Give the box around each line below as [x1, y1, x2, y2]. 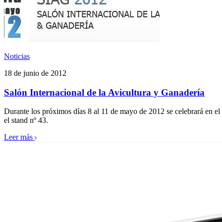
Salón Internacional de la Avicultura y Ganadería [4, 87, 205, 98]
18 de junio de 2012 [4, 68, 66, 77]
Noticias [4, 52, 30, 60]
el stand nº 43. [4, 116, 48, 125]
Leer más [4, 133, 33, 142]
